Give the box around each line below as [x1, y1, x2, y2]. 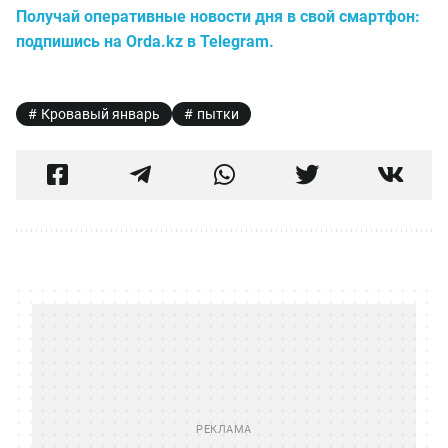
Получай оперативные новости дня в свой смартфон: [16, 7, 420, 26]
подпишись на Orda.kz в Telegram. [16, 32, 274, 51]
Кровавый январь [41, 106, 160, 122]
